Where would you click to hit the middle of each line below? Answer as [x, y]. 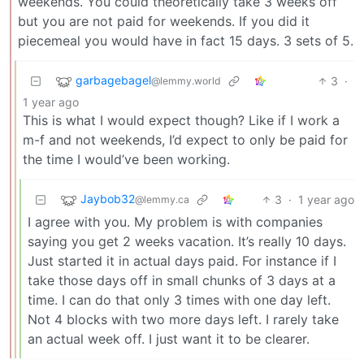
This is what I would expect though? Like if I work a [181, 120]
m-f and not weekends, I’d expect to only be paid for [185, 139]
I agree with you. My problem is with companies [175, 221]
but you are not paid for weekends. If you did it [164, 21]
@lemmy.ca [162, 199]
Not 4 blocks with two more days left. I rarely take [183, 319]
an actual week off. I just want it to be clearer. [169, 338]
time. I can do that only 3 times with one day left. [179, 299]
